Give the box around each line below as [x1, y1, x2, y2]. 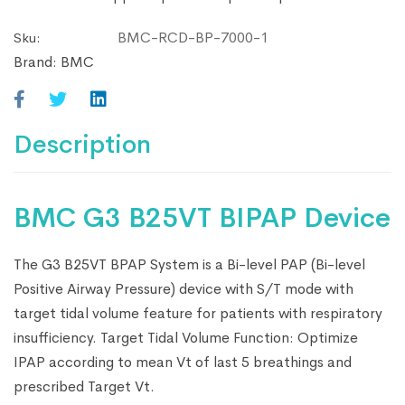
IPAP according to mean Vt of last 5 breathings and [14, 352, 352, 372]
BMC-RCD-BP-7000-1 [118, 27, 268, 47]
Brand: [14, 52, 61, 71]
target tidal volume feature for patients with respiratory [14, 303, 382, 323]
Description [14, 127, 151, 160]
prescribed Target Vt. [14, 376, 155, 396]
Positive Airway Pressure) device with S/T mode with [14, 278, 353, 298]
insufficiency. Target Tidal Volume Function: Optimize [14, 327, 358, 347]
